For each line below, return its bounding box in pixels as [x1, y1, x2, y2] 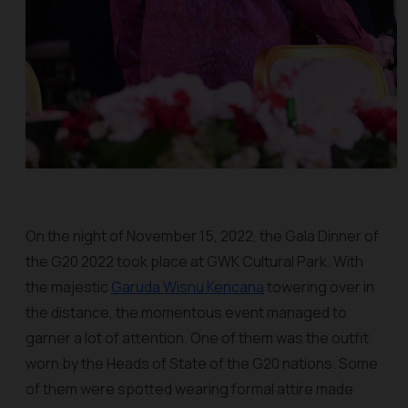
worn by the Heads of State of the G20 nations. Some [25, 353, 378, 373]
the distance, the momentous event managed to [25, 302, 347, 322]
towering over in [264, 277, 374, 297]
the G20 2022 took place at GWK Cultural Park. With [25, 251, 363, 271]
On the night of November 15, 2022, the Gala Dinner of [25, 226, 379, 246]
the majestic [25, 277, 111, 297]
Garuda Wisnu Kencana [111, 277, 264, 297]
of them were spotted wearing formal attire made [25, 379, 353, 399]
